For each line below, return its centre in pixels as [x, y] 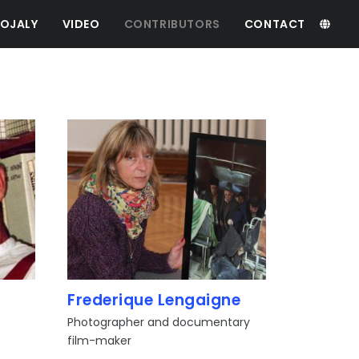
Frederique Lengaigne [154, 300]
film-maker [99, 341]
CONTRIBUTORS [172, 24]
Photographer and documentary [159, 322]
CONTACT [274, 24]
